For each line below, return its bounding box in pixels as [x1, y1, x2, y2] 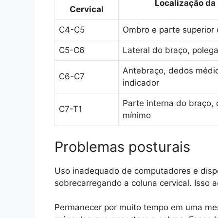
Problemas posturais [54, 138, 190, 155]
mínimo [123, 110, 151, 121]
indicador [123, 78, 159, 88]
